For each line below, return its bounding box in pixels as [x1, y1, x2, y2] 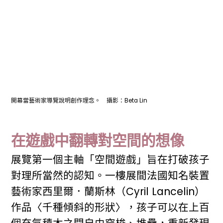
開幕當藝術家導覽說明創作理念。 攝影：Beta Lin [11, 96, 148, 105]
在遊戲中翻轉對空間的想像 [11, 130, 185, 151]
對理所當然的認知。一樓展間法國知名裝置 [11, 168, 210, 183]
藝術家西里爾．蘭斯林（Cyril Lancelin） [11, 184, 206, 199]
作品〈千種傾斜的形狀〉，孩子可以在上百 [11, 200, 210, 215]
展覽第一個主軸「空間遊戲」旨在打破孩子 [11, 152, 210, 167]
